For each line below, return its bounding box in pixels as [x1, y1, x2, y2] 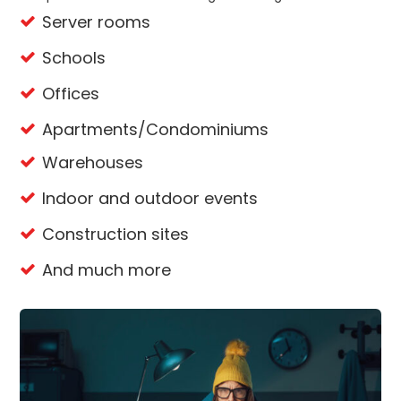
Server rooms [42, 11, 151, 34]
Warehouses [42, 151, 144, 175]
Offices [42, 82, 100, 106]
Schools [42, 47, 107, 70]
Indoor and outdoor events [42, 187, 259, 210]
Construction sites [42, 223, 190, 246]
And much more [42, 259, 172, 282]
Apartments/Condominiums [42, 118, 269, 141]
